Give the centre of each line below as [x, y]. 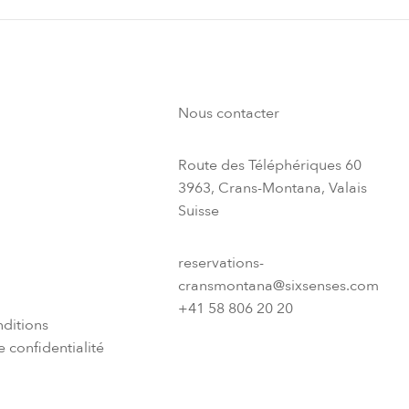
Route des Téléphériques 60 [269, 165]
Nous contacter [228, 113]
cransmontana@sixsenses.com [278, 285]
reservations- [220, 262]
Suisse [198, 210]
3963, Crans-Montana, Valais [272, 188]
